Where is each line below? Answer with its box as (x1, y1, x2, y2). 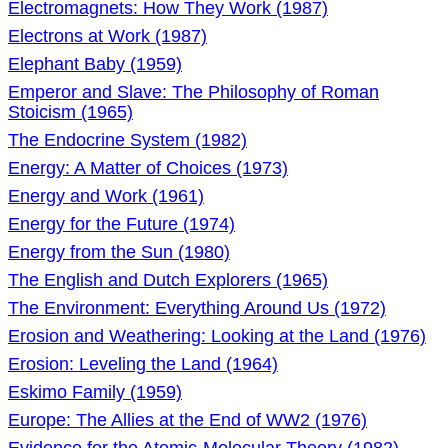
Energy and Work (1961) (8, 186, 204, 206)
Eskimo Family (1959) (8, 382, 182, 402)
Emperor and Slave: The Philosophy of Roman (8, 82, 379, 102)
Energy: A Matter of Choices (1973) (8, 158, 288, 178)
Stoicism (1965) (8, 102, 133, 122)
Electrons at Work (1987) (8, 26, 207, 46)
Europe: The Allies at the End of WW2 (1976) (8, 410, 367, 430)
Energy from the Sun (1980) (8, 242, 230, 262)
